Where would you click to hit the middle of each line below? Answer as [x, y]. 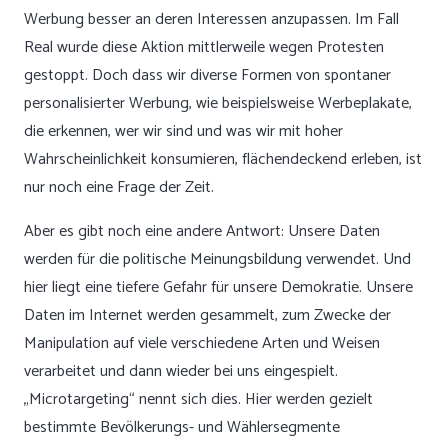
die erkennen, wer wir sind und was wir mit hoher [183, 131]
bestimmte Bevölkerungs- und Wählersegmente [182, 427]
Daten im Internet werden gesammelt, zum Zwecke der [207, 315]
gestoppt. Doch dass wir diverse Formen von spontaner [207, 75]
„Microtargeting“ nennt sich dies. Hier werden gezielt [198, 399]
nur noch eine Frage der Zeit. [119, 187]
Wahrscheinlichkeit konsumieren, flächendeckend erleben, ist [223, 159]
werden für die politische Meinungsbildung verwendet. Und [217, 259]
